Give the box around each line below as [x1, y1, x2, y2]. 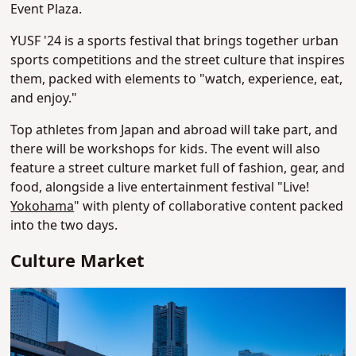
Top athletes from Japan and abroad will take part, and [10, 121, 339, 141]
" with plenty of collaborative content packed [74, 197, 344, 217]
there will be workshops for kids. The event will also [10, 140, 321, 160]
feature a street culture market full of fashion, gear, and [10, 159, 346, 179]
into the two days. [10, 216, 118, 236]
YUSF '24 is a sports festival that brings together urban [10, 32, 339, 52]
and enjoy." [10, 89, 78, 109]
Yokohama [10, 197, 75, 217]
